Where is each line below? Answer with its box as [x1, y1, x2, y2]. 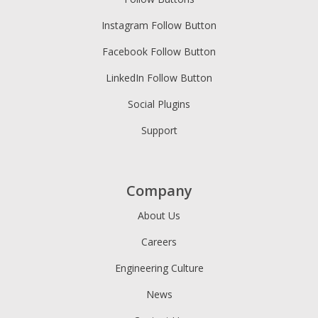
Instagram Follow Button [102, 18, 216, 33]
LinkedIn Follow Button [106, 71, 212, 85]
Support [141, 124, 177, 138]
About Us [138, 208, 180, 222]
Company [126, 180, 192, 200]
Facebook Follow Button [102, 45, 216, 59]
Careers [141, 234, 177, 248]
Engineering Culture [114, 261, 204, 275]
